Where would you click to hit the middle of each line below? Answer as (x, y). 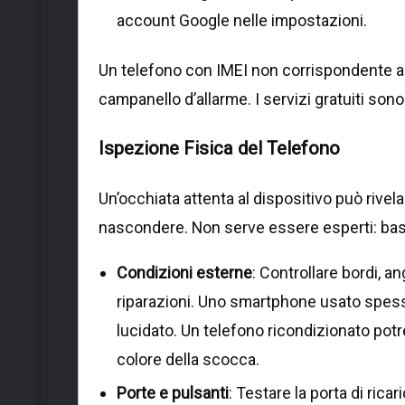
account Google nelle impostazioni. (242, 20)
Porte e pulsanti (173, 392)
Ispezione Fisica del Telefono (219, 149)
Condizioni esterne (184, 272)
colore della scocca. (188, 359)
